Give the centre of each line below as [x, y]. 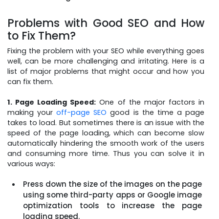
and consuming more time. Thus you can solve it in [106, 153]
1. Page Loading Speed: [52, 102]
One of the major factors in [150, 102]
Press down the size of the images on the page [112, 184]
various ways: [31, 164]
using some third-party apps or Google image [112, 195]
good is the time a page [156, 112]
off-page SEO [82, 112]
